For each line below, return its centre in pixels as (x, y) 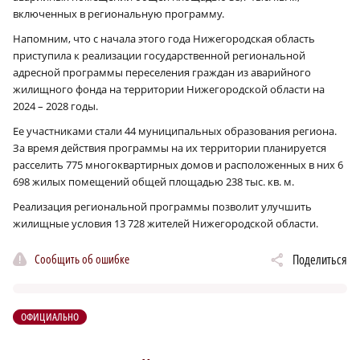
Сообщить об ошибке (82, 258)
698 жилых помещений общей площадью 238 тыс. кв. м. (153, 182)
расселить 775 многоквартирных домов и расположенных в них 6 (178, 165)
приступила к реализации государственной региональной (159, 56)
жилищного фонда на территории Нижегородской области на (169, 90)
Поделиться (320, 260)
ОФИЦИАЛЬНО (50, 317)
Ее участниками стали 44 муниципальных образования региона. (175, 131)
